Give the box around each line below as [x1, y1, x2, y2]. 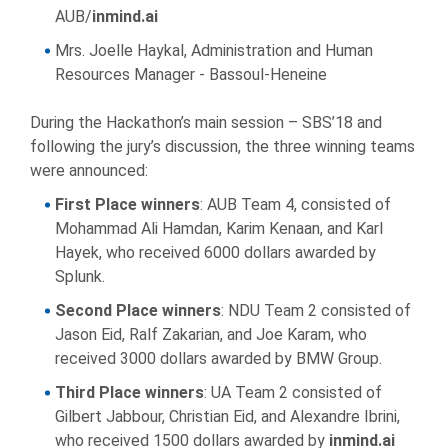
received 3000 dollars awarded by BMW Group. [55, 349, 382, 369]
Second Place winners [55, 301, 221, 321]
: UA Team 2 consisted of [204, 383, 382, 403]
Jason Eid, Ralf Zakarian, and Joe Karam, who [55, 325, 367, 345]
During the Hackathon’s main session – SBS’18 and [30, 113, 382, 133]
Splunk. [55, 267, 105, 287]
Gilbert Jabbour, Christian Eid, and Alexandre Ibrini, [55, 407, 400, 427]
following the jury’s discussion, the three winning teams [30, 137, 415, 157]
